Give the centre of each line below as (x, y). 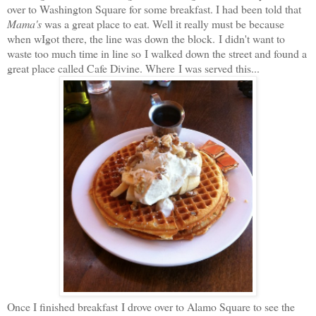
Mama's (24, 23)
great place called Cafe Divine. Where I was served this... (133, 68)
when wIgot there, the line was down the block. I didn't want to (146, 38)
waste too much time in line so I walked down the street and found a (157, 53)
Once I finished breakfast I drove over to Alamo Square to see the (151, 306)
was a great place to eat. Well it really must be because (163, 23)
